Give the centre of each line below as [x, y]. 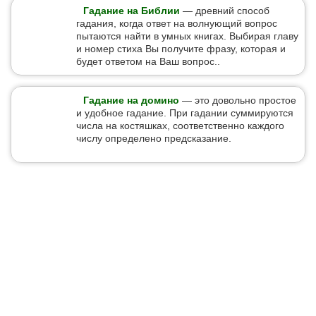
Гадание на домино [131, 100]
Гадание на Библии [132, 11]
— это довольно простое [238, 100]
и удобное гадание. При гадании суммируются [185, 113]
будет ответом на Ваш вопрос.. [148, 61]
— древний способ [225, 11]
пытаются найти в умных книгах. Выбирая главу [187, 36]
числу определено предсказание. [154, 138]
